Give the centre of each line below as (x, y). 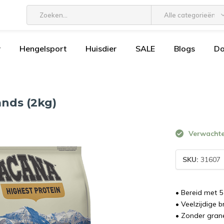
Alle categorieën (189, 15)
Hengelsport (43, 48)
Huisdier (101, 48)
